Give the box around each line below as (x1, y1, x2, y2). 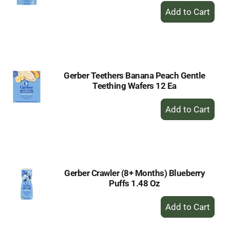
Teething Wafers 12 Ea (92, 81, 177, 91)
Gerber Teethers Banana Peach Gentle (64, 70, 205, 81)
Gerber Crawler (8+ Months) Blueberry (64, 168, 205, 178)
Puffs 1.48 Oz (109, 178, 160, 188)
